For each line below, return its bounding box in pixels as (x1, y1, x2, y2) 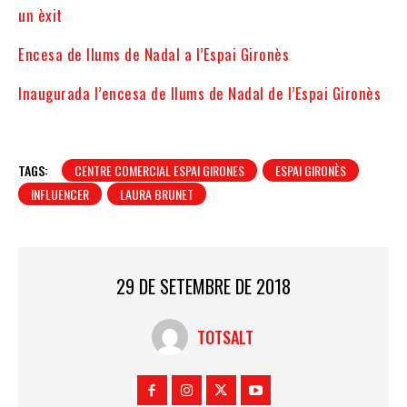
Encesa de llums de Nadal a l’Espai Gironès (18, 43, 289, 66)
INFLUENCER (31, 184, 89, 204)
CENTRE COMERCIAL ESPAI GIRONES (74, 161, 244, 181)
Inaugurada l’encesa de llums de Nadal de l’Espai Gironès (18, 82, 381, 105)
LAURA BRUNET (120, 184, 194, 204)
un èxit (18, 4, 63, 27)
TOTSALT (196, 324, 253, 349)
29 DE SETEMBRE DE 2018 (116, 273, 291, 301)
